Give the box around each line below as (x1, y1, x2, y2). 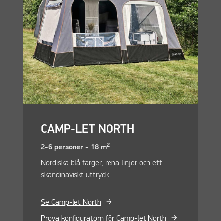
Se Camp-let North (40, 199, 101, 207)
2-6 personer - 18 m (40, 144, 107, 152)
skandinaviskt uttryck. (40, 171, 110, 180)
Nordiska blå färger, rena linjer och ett (40, 159, 162, 168)
